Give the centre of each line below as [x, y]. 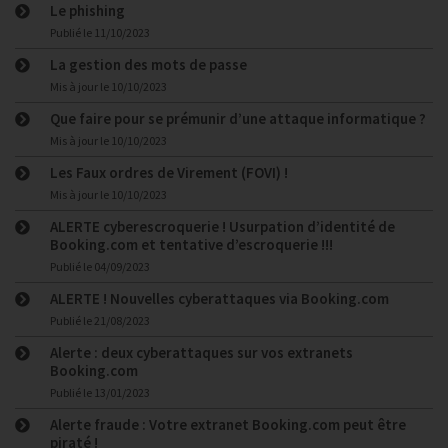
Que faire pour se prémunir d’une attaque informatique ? [238, 118]
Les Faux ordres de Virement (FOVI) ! [169, 172]
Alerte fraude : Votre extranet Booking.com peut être [228, 424]
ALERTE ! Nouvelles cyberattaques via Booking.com [219, 298]
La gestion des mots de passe [148, 64]
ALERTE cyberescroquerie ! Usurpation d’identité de [222, 226]
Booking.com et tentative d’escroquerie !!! [191, 244]
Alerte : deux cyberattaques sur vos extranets [201, 352]
